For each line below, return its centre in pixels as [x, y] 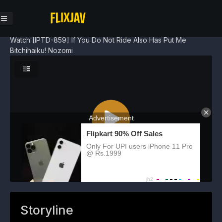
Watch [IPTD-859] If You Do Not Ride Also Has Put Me [98, 40]
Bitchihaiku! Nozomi [41, 50]
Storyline [47, 210]
